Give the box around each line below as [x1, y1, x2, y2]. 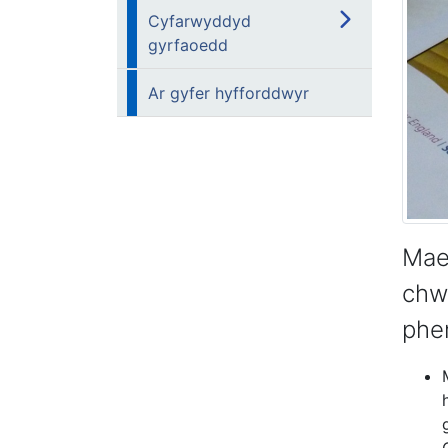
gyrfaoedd [148, 35, 228, 55]
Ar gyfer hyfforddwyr [148, 83, 309, 103]
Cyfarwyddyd [148, 11, 251, 31]
